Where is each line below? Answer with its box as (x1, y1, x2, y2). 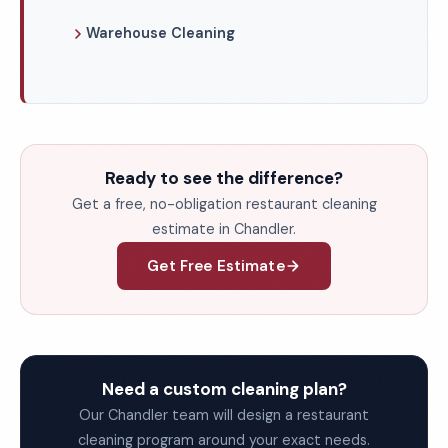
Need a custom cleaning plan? (101, 378, 347, 400)
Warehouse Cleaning (86, 24, 235, 42)
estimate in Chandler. (152, 220, 296, 238)
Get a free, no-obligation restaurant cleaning (71, 195, 377, 213)
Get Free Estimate (147, 255, 285, 276)
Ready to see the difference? (105, 167, 343, 189)
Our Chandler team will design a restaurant (79, 406, 369, 424)
